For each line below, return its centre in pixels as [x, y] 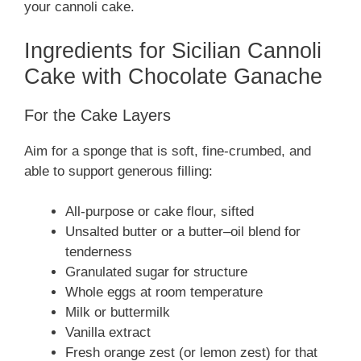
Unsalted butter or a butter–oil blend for [183, 232]
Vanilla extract [108, 333]
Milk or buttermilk [118, 313]
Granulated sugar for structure [156, 272]
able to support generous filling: [118, 171]
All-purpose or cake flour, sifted [160, 212]
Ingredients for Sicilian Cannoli [173, 50]
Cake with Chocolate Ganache [173, 76]
